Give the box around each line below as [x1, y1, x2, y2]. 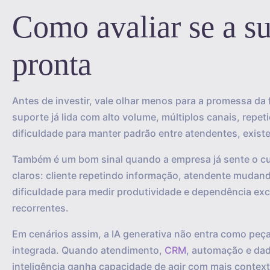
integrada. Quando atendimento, [12, 244, 165, 256]
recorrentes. [12, 202, 69, 214]
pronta [12, 47, 92, 81]
